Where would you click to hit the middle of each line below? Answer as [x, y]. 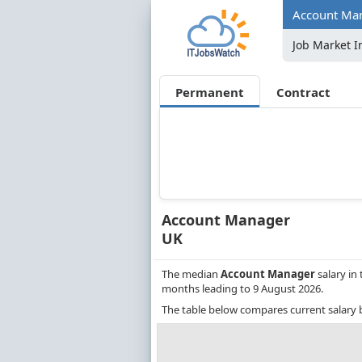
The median [191, 274]
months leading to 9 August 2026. [242, 289]
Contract [304, 92]
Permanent [209, 92]
